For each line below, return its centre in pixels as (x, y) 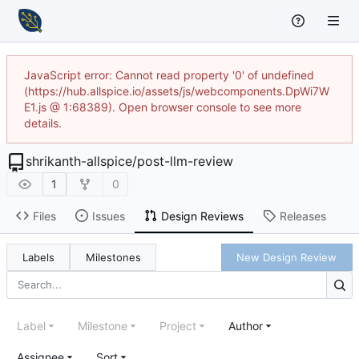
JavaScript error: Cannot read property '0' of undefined (169, 75)
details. (43, 123)
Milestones (113, 257)
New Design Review (287, 257)
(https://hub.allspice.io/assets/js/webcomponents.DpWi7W (177, 91)
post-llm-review (185, 161)
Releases (303, 216)
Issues (108, 216)
